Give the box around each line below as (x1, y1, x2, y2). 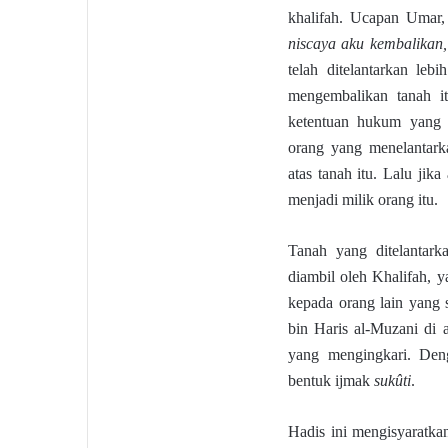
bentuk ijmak (288, 371, 374, 389)
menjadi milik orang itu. (288, 190, 438, 208)
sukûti (374, 371, 411, 389)
